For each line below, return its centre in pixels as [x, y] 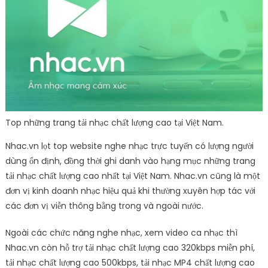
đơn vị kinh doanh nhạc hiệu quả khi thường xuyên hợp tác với [130, 191]
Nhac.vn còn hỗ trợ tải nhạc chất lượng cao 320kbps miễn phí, [130, 248]
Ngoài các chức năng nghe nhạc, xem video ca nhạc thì [121, 233]
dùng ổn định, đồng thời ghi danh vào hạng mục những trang [130, 161]
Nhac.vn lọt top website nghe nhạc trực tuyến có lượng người [129, 146]
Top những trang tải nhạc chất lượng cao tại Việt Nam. [115, 123]
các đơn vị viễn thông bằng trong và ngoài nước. [104, 206]
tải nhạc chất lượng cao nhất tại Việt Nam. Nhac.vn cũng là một [133, 176]
